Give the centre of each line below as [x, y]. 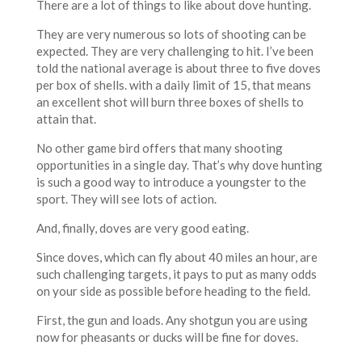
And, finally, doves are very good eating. [142, 228]
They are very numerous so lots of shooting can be [171, 34]
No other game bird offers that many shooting [159, 148]
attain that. [66, 119]
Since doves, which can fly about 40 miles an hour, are [177, 257]
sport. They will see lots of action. [126, 199]
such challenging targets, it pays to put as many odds [176, 274]
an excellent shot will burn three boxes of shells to [170, 102]
